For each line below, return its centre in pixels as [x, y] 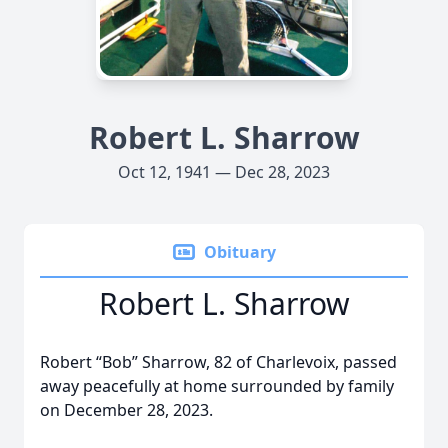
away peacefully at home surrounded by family [217, 386]
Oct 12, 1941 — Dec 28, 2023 [224, 172]
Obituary [240, 252]
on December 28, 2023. [126, 410]
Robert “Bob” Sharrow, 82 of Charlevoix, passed [218, 362]
